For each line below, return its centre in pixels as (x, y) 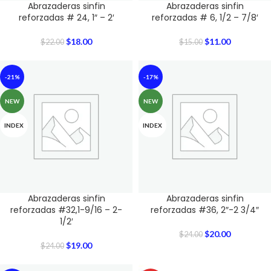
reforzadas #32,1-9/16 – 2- (66, 210)
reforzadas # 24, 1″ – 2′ (66, 18)
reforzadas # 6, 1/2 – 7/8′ (205, 18)
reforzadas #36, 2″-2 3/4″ (205, 210)
